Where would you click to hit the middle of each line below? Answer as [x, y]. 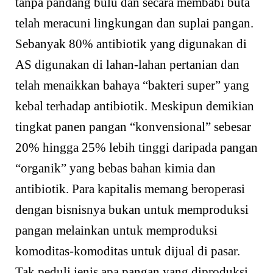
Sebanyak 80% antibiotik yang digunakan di [131, 44]
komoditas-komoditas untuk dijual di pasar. [128, 251]
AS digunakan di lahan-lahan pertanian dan [127, 64]
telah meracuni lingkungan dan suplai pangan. [134, 23]
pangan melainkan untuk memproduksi [116, 230]
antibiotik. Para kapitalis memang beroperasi [130, 189]
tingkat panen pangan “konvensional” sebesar [133, 126]
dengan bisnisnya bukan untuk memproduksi [132, 209]
